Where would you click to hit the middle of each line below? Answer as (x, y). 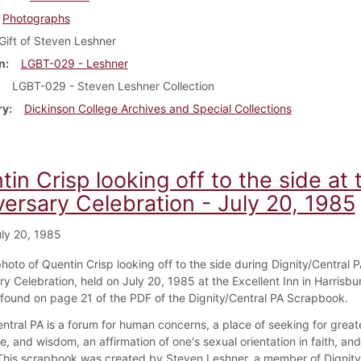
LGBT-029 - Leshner (74, 63)
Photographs (36, 18)
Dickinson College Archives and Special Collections (158, 108)
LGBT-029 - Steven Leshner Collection (113, 85)
